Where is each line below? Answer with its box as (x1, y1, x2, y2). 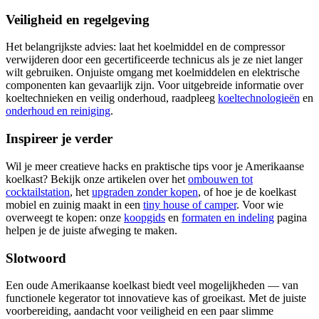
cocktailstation (6, 185, 70, 198)
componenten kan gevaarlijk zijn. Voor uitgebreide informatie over (6, 79, 303, 92)
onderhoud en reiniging (6, 105, 110, 117)
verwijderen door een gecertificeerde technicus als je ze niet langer (6, 53, 303, 66)
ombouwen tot (188, 172, 253, 185)
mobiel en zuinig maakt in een (6, 198, 143, 211)
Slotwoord (6, 250, 66, 266)
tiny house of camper (143, 198, 236, 211)
